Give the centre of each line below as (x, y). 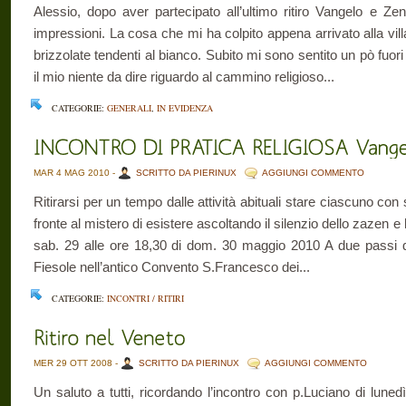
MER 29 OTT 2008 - (77, 363)
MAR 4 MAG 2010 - (76, 173)
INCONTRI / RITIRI (145, 298)
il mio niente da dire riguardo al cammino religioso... (184, 77)
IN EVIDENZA (185, 108)
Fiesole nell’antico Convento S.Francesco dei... (172, 267)
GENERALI (129, 108)
